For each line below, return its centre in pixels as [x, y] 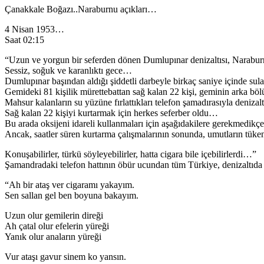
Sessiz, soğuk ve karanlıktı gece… [68, 70]
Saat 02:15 [24, 39]
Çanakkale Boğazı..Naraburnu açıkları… [81, 9]
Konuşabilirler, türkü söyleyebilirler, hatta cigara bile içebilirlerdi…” [131, 154]
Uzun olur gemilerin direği [54, 215]
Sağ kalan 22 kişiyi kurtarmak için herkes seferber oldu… [111, 113]
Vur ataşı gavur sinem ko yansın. [65, 256]
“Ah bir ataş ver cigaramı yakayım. [70, 184]
